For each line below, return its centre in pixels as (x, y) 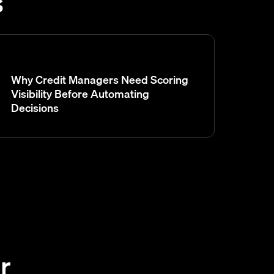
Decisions (35, 108)
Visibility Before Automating (80, 94)
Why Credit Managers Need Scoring (100, 80)
